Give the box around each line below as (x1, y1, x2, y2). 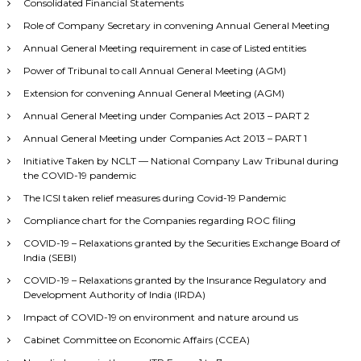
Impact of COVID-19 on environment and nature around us (23, 310, 298, 323)
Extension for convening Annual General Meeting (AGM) (23, 86, 284, 99)
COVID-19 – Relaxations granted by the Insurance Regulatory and (23, 273, 326, 286)
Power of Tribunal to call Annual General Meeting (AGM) (23, 64, 286, 77)
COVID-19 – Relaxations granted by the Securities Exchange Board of (23, 236, 340, 249)
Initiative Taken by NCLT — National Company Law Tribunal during (23, 154, 338, 167)
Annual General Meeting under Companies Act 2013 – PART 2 (23, 109, 309, 122)
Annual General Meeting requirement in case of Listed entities (23, 41, 306, 54)
